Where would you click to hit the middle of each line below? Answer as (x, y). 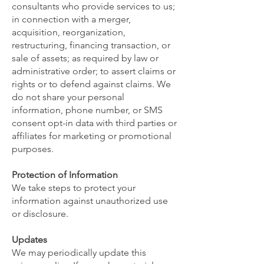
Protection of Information (65, 175)
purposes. (33, 149)
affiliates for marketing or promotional (92, 136)
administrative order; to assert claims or (94, 71)
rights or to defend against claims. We (91, 84)
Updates (29, 240)
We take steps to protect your (74, 188)
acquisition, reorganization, (69, 32)
